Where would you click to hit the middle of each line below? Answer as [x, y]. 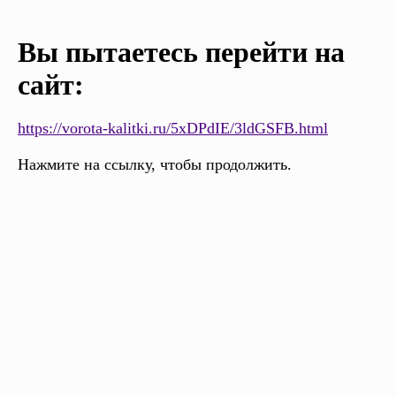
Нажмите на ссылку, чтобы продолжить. [155, 165]
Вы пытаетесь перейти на [181, 53]
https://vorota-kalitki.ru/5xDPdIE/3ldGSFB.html [173, 129]
